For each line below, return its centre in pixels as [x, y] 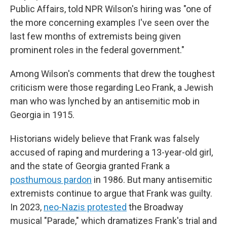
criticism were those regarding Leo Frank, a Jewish [112, 87]
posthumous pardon [51, 180]
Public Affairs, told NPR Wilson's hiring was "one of [111, 9]
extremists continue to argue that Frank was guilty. [111, 193]
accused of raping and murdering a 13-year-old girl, [111, 152]
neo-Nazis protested [85, 207]
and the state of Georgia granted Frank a [90, 166]
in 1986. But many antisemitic [152, 180]
